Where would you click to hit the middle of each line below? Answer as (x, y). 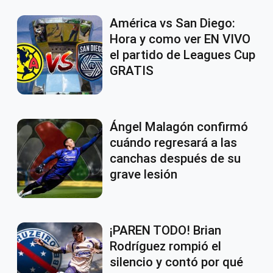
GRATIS (132, 71)
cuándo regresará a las (173, 143)
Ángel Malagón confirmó (179, 127)
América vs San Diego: (172, 23)
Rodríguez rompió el (165, 246)
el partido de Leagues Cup (183, 55)
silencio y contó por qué (176, 262)
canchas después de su (175, 159)
